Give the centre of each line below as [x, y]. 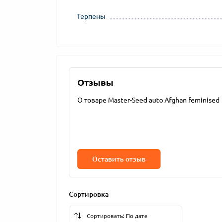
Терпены [91, 16]
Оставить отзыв [119, 159]
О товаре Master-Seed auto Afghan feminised [148, 100]
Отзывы [95, 82]
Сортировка [89, 194]
